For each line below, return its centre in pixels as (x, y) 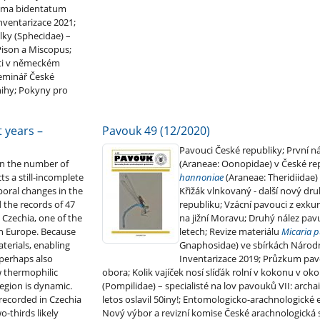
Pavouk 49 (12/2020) (156, 131)
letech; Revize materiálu (230, 232)
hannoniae (201, 177)
